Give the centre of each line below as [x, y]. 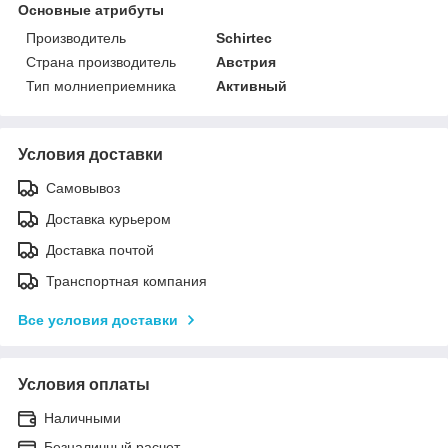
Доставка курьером [108, 218]
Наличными [82, 417]
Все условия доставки [98, 319]
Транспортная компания [126, 280]
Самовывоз [83, 187]
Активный [252, 85]
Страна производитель [101, 61]
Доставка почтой [100, 249]
